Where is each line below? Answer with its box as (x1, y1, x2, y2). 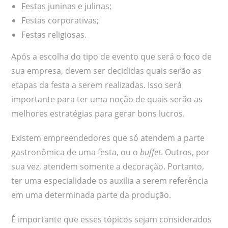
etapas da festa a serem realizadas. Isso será (11, 79, 182, 91)
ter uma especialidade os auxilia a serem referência (11, 175, 209, 186)
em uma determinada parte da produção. (11, 189, 172, 201)
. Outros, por (161, 146, 210, 158)
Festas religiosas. (21, 28, 87, 40)
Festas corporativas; (21, 14, 99, 26)
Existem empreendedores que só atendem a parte (11, 132, 205, 144)
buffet (140, 146, 161, 158)
